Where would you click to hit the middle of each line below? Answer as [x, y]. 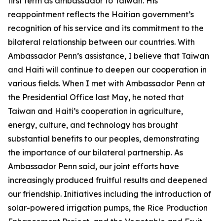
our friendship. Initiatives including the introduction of [110, 194]
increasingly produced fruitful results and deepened [108, 180]
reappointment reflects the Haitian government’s [101, 14]
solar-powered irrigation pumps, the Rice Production [108, 208]
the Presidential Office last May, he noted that [96, 97]
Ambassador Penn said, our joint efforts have [93, 166]
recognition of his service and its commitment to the [106, 28]
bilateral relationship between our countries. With [101, 42]
